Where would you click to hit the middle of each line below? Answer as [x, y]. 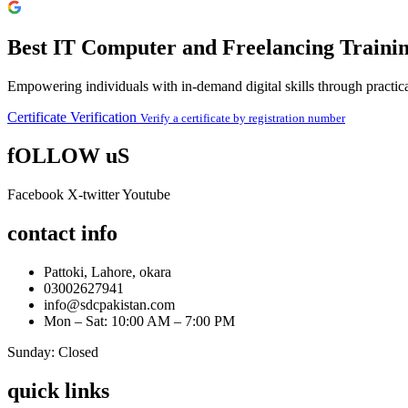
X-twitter [93, 195]
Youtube [146, 195]
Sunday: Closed [53, 352]
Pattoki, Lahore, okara [107, 271]
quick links [58, 390]
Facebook [36, 195]
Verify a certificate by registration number [243, 118]
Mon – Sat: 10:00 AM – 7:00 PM [139, 321]
